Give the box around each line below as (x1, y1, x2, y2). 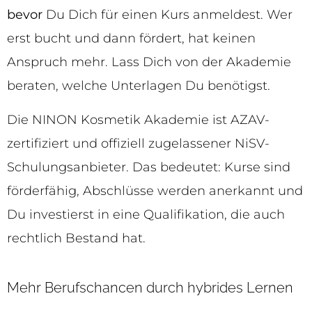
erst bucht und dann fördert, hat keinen (7, 31, 256, 47)
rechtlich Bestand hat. (7, 230, 146, 246)
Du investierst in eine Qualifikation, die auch (7, 206, 285, 222)
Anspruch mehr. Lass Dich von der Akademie (7, 54, 291, 70)
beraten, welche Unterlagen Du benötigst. (7, 78, 270, 94)
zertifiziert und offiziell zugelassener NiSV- (7, 135, 270, 151)
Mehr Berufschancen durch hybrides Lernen (7, 279, 293, 296)
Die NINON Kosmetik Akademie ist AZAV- (7, 111, 270, 127)
